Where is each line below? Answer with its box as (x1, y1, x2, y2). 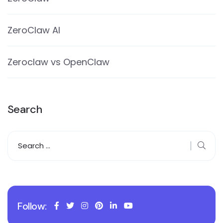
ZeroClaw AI (7, 23, 60, 36)
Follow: (17, 199, 47, 213)
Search (7, 102, 42, 116)
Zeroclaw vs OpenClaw (7, 55, 110, 68)
